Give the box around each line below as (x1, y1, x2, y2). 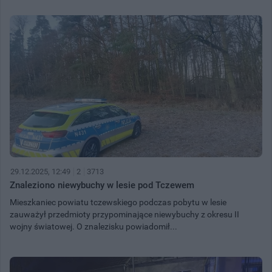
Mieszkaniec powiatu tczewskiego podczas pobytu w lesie (10, 197, 226, 207)
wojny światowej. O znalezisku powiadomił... (10, 221, 177, 231)
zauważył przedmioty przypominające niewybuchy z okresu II (10, 209, 239, 219)
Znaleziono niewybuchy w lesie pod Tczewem (10, 179, 194, 191)
